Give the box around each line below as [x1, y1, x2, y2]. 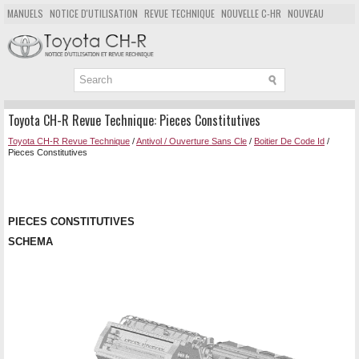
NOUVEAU [288, 6, 324, 20]
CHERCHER [117, 26, 159, 39]
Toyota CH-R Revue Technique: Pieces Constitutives [8, 110, 260, 130]
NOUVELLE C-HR [221, 6, 281, 20]
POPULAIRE [7, 26, 50, 39]
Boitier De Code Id [254, 135, 325, 146]
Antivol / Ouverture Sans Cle [136, 135, 247, 146]
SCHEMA [8, 235, 53, 248]
